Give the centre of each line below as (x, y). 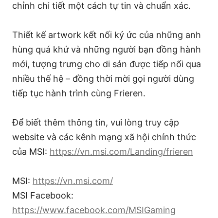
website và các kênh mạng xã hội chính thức (104, 137)
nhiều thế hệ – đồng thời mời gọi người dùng (103, 78)
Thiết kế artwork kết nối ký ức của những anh (107, 35)
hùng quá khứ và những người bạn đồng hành (107, 49)
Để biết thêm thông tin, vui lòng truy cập (96, 122)
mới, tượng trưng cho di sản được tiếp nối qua (107, 64)
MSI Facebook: (43, 195)
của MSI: (31, 151)
